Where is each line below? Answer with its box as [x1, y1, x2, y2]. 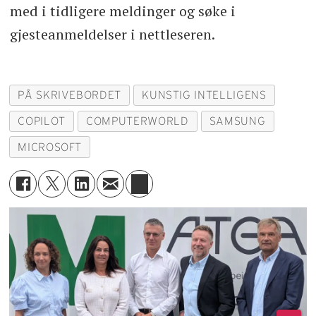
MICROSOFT [18, 141, 83, 154]
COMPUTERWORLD [86, 115, 189, 128]
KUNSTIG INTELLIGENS [142, 89, 267, 102]
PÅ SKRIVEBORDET [18, 89, 121, 102]
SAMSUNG [209, 115, 266, 128]
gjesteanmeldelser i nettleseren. [9, 24, 215, 44]
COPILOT [18, 115, 66, 128]
